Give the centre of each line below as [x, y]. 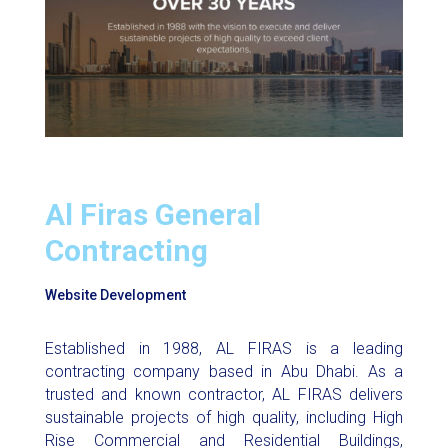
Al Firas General [152, 215]
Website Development [115, 295]
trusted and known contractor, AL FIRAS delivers [224, 395]
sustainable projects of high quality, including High [224, 418]
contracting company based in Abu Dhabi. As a [224, 372]
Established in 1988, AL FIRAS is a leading [224, 349]
